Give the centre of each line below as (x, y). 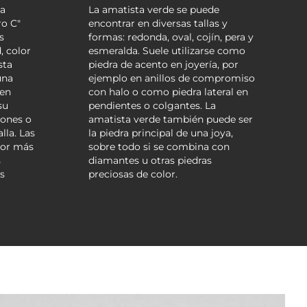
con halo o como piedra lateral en (169, 91)
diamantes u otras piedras (150, 160)
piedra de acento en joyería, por (164, 64)
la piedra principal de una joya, (161, 133)
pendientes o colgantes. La (152, 105)
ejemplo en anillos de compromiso (172, 78)
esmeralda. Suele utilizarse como (167, 50)
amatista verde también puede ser (171, 119)
